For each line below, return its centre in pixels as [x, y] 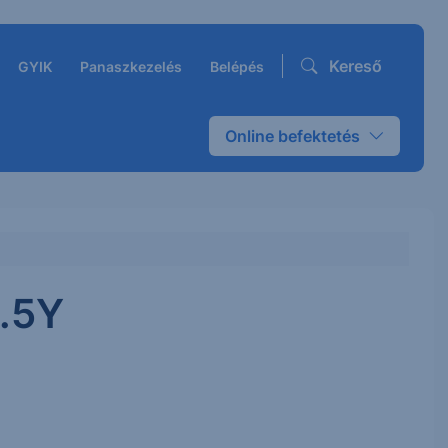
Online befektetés [292, 136]
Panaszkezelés [131, 66]
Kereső [355, 66]
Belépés [237, 66]
